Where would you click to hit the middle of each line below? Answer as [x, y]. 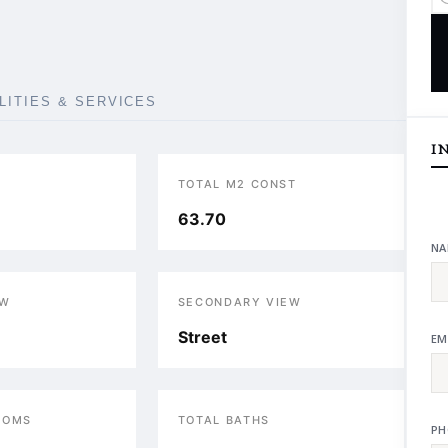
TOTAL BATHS [223, 420]
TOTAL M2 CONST [237, 184]
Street [202, 337]
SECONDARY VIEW [239, 302]
